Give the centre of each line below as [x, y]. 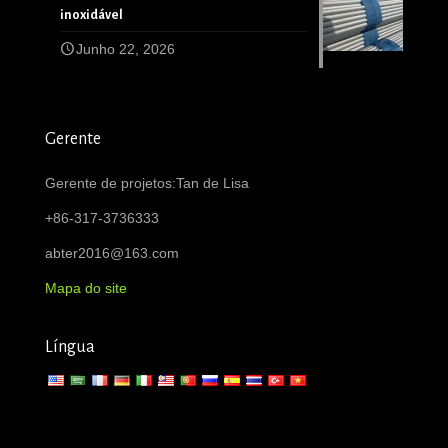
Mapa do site [86, 288]
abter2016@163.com [112, 253]
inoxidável [91, 15]
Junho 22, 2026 [125, 49]
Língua [70, 347]
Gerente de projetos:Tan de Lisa [147, 183]
